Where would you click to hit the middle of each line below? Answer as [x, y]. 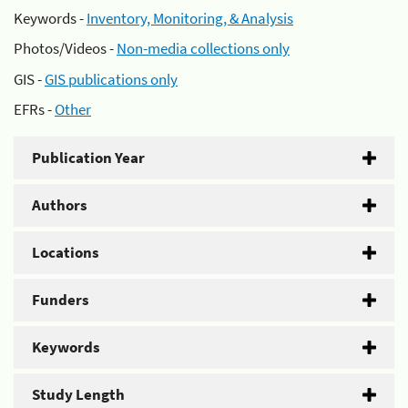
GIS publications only [111, 79]
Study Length [78, 394]
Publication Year [88, 158]
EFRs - [34, 109]
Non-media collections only [203, 48]
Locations [66, 252]
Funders [61, 300]
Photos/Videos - [65, 48]
